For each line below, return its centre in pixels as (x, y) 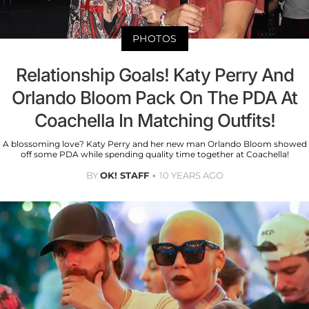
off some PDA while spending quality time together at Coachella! (154, 154)
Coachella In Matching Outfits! (154, 121)
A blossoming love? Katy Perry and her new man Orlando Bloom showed (154, 144)
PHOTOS (154, 39)
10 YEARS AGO (191, 176)
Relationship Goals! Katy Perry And (154, 75)
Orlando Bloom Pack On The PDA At (154, 98)
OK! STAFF (124, 176)
